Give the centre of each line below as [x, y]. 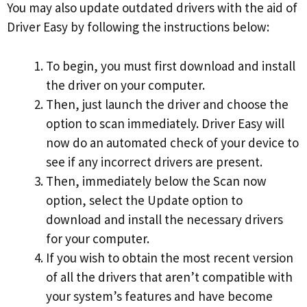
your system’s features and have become [159, 296]
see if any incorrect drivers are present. [154, 161]
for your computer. [98, 238]
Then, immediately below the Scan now [156, 181]
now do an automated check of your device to [172, 142]
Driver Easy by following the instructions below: [138, 27]
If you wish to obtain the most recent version [170, 257]
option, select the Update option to [144, 200]
